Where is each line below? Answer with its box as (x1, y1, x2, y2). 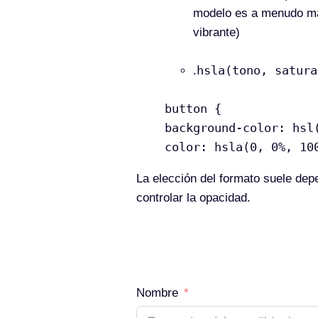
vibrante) (193, 26, 240, 39)
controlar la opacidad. (136, 191, 251, 204)
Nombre (136, 286, 178, 300)
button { (165, 102, 221, 116)
